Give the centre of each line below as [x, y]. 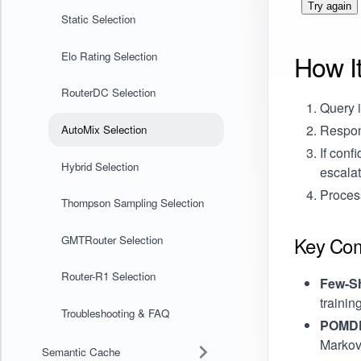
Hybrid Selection [100, 166]
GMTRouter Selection [112, 239]
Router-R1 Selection [108, 276]
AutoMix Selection [104, 130]
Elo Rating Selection [109, 56]
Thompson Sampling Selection [132, 203]
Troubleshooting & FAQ [115, 313]
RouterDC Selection [108, 93]
